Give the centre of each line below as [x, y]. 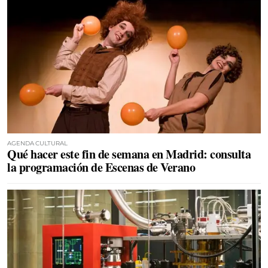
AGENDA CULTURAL [37, 143]
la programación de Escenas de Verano [101, 167]
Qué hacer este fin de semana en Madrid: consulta [129, 154]
